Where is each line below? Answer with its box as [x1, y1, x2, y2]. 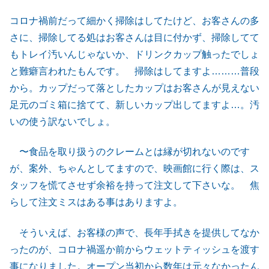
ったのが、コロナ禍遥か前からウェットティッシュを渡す [10, 244, 259, 255]
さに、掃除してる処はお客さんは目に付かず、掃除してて [10, 32, 259, 43]
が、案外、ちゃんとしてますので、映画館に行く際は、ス [10, 163, 259, 174]
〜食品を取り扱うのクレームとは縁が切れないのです [10, 147, 250, 157]
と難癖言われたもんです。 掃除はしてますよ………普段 [10, 65, 259, 76]
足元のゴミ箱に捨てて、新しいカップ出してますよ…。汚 [10, 99, 259, 110]
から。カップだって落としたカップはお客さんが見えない [10, 82, 259, 93]
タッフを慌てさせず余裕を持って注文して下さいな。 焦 [10, 180, 259, 191]
